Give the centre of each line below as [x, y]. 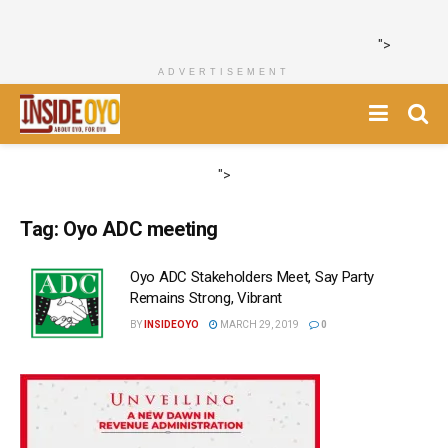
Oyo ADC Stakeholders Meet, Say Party [252, 277]
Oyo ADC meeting [141, 229]
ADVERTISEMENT [224, 72]
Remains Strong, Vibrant [206, 298]
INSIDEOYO [171, 324]
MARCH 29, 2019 [258, 324]
